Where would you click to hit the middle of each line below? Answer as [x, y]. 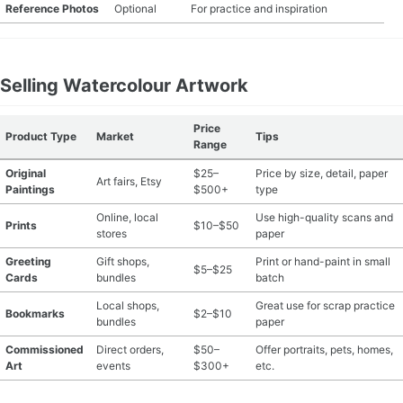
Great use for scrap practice [325, 305]
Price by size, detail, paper [322, 173]
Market [115, 136]
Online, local [127, 217]
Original [26, 173]
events [113, 366]
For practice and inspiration [259, 9]
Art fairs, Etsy [129, 181]
